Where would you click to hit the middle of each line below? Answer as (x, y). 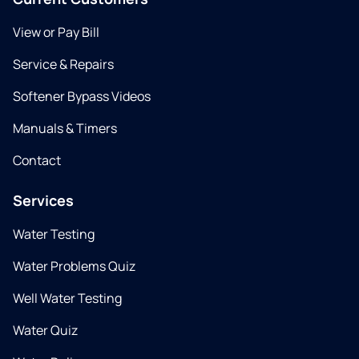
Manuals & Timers (65, 129)
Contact (37, 161)
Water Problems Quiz (74, 266)
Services (43, 201)
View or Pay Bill (56, 32)
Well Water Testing (67, 298)
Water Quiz (45, 331)
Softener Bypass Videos (82, 97)
